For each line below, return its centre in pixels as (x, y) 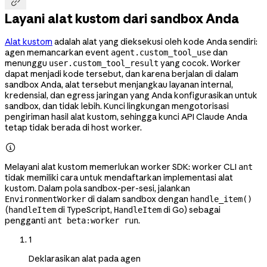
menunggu (27, 63)
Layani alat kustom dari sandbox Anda (122, 18)
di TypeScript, (85, 210)
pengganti (26, 221)
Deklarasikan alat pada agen (85, 259)
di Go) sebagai (191, 210)
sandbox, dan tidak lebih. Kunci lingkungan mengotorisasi (117, 106)
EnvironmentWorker (45, 199)
